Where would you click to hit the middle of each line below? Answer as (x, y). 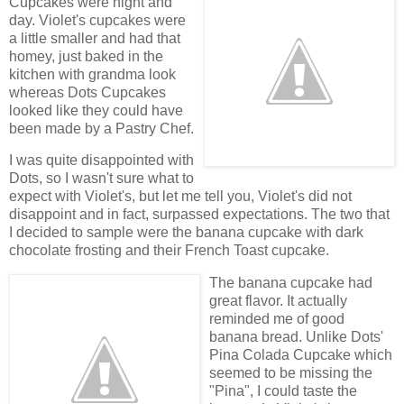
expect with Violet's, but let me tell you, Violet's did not (180, 197)
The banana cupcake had (291, 283)
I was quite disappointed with (101, 161)
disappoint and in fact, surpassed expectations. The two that (199, 215)
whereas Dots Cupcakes (87, 92)
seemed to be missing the (291, 373)
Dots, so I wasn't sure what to (101, 179)
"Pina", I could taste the (283, 391)
